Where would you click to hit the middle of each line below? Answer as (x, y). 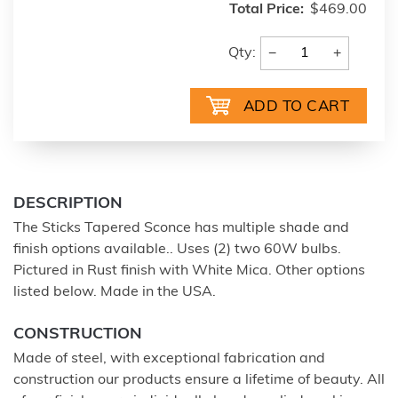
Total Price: (267, 9)
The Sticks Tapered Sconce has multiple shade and (181, 228)
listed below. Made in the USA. (115, 292)
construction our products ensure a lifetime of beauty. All (199, 380)
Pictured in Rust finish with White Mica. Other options (189, 271)
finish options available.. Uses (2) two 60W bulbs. (177, 249)
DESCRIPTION (68, 203)
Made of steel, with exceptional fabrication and (169, 358)
